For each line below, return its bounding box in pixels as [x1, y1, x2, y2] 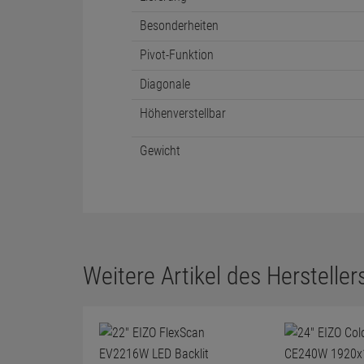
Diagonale [140, 76, 190, 92]
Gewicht [140, 143, 180, 158]
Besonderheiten [140, 18, 219, 33]
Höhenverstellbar [140, 106, 226, 121]
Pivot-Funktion [140, 47, 214, 63]
